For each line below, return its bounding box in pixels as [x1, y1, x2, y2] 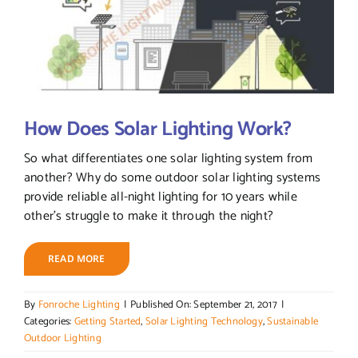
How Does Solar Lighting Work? [23, 113, 292, 147]
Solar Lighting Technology [145, 313, 263, 331]
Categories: [23, 313, 74, 331]
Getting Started [74, 313, 141, 331]
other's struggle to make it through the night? [23, 205, 274, 228]
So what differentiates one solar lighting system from [23, 148, 313, 170]
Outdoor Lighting [23, 330, 101, 348]
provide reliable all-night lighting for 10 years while [23, 186, 297, 209]
